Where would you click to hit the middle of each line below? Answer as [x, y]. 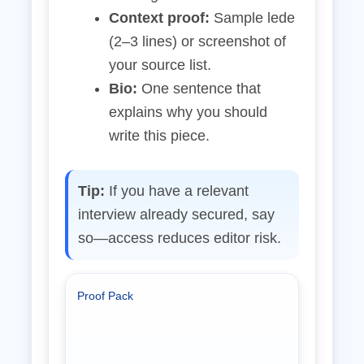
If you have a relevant [177, 191]
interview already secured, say [176, 214]
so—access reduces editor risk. [180, 238]
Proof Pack [105, 296]
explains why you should [188, 112]
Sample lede [252, 18]
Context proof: [159, 18]
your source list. [160, 65]
